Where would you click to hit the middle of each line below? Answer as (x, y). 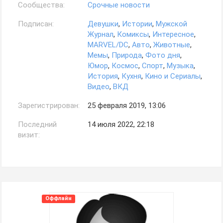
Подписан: (36, 24)
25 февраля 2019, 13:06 (127, 106)
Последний (37, 124)
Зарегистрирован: (49, 106)
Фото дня (163, 55)
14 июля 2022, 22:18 (121, 124)
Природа (127, 55)
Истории (137, 24)
